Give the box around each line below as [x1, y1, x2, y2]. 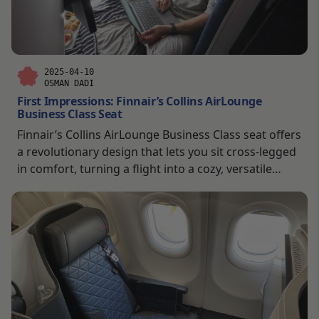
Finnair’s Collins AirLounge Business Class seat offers [17, 126, 301, 142]
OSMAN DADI [44, 78, 94, 88]
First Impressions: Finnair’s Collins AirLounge [17, 93, 262, 109]
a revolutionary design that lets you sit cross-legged [17, 143, 296, 159]
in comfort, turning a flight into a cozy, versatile [17, 160, 272, 177]
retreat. [17, 177, 58, 194]
